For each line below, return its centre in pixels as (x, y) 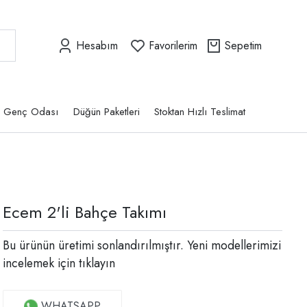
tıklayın (95, 263)
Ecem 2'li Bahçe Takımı (85, 212)
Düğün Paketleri (106, 112)
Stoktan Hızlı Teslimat (200, 112)
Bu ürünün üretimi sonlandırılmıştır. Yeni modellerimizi (142, 246)
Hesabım (97, 45)
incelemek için (39, 263)
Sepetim (243, 45)
